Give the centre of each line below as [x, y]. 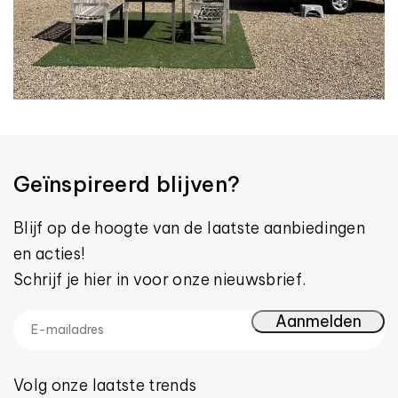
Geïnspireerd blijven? [127, 184]
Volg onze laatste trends [105, 386]
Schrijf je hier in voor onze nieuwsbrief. [160, 280]
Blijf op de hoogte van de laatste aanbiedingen [190, 228]
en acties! [49, 254]
